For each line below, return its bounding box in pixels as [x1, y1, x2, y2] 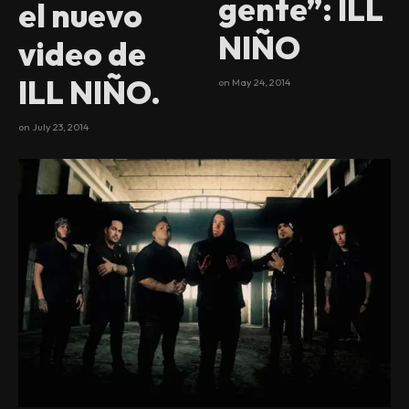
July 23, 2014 [32, 121, 89, 133]
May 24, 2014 [232, 76, 290, 89]
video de [18, 34, 146, 74]
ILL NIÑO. [18, 72, 161, 112]
